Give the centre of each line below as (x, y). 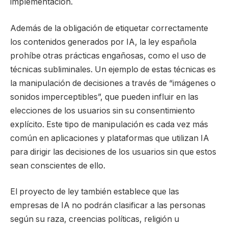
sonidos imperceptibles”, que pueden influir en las (104, 97)
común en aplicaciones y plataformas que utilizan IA (110, 138)
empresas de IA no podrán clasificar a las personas (108, 206)
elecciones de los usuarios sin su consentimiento (103, 110)
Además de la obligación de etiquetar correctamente (109, 28)
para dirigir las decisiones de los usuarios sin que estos (113, 152)
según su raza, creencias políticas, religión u (95, 219)
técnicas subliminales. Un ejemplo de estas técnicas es (113, 69)
